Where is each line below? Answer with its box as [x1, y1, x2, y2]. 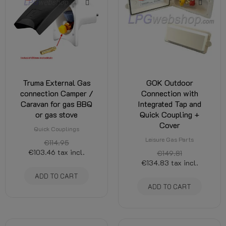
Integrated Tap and [138, 98, 201, 109]
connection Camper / [20, 88, 93, 98]
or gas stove [35, 109, 78, 120]
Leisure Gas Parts [145, 135, 194, 143]
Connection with [141, 88, 198, 98]
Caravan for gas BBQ [21, 98, 92, 109]
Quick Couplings [34, 125, 79, 133]
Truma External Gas [22, 77, 91, 88]
